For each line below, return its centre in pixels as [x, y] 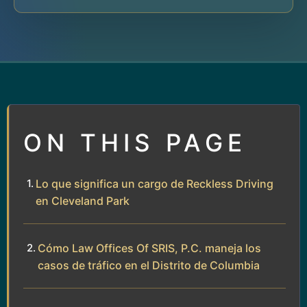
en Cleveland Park [83, 200]
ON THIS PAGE [135, 142]
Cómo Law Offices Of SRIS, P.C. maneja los [149, 248]
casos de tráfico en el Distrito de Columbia [149, 265]
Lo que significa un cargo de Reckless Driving [155, 183]
